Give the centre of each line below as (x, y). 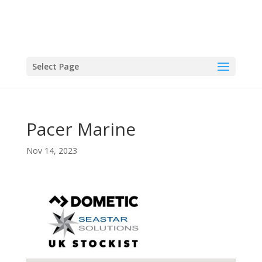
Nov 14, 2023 (51, 151)
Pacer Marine (81, 129)
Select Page (55, 66)
